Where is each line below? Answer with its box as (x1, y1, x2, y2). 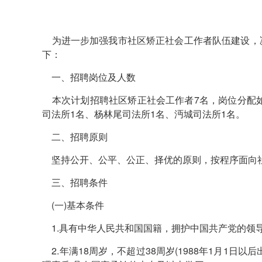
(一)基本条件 (42, 198, 104, 212)
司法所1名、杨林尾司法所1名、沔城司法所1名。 (42, 107, 245, 120)
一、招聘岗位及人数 (42, 70, 136, 84)
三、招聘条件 (42, 175, 108, 189)
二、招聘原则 (42, 130, 108, 143)
